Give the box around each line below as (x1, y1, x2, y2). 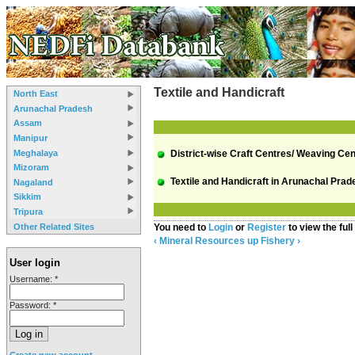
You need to (154, 222, 208, 234)
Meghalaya (13, 147, 58, 158)
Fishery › (261, 235, 300, 247)
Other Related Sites (13, 221, 94, 231)
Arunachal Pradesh (13, 103, 93, 113)
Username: (10, 273, 55, 284)
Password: (10, 300, 53, 310)
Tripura (13, 207, 43, 217)
